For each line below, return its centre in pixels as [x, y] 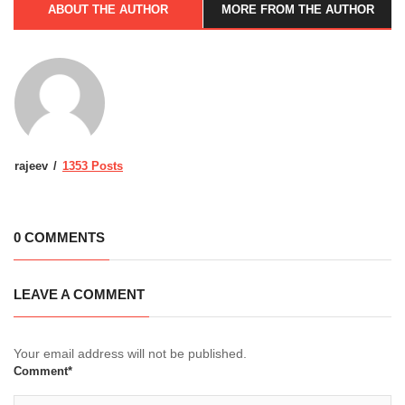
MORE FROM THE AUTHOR [297, 9]
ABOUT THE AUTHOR [108, 9]
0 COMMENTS [59, 237]
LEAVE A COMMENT [79, 294]
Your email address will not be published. [130, 353]
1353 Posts [93, 165]
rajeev [31, 165]
